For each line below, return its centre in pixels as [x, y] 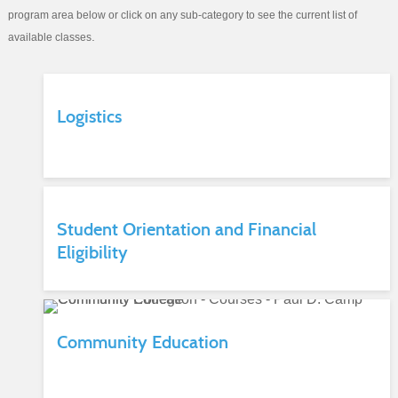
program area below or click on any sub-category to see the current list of [182, 15]
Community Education [142, 342]
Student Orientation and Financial [186, 229]
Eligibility [92, 252]
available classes [49, 37]
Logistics [89, 116]
